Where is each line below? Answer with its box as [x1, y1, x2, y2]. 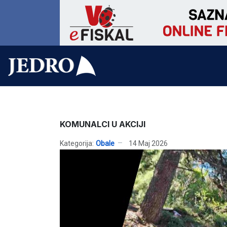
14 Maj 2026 [129, 139, 168, 147]
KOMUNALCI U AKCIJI [60, 119, 145, 129]
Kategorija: [60, 139, 94, 147]
